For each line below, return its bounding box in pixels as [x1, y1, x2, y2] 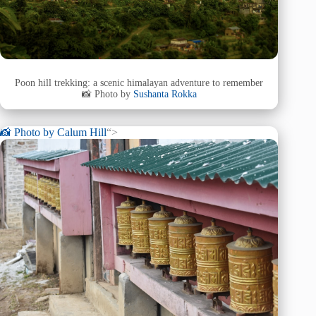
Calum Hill [57, 126, 107, 139]
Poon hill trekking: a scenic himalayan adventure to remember [15, 77, 264, 88]
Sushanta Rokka [133, 88, 197, 99]
